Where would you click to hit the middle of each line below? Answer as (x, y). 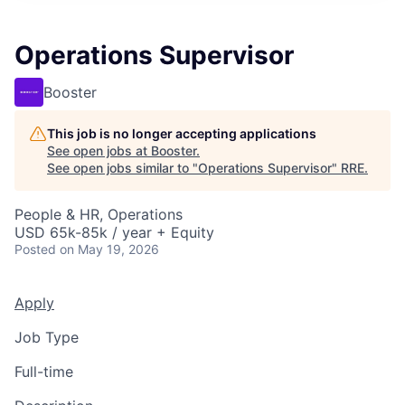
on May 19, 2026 (109, 249)
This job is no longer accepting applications (182, 133)
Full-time (44, 372)
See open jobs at (99, 151)
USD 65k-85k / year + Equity (114, 232)
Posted (35, 249)
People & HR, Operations (99, 214)
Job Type (47, 337)
